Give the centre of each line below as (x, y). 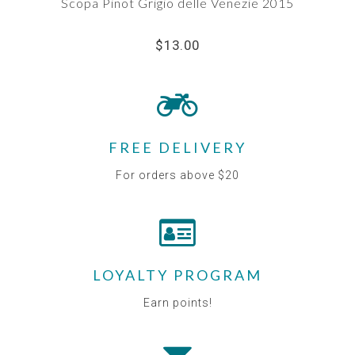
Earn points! (177, 303)
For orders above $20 (177, 175)
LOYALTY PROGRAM (177, 275)
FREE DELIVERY (177, 147)
